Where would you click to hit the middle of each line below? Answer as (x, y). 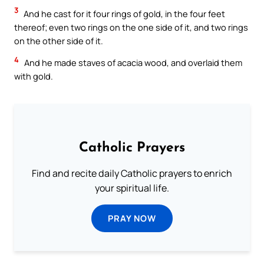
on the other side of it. (59, 40)
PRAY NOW (132, 218)
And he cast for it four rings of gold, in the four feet (123, 13)
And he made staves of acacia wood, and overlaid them (132, 63)
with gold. (34, 76)
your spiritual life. (132, 188)
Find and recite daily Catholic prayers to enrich (132, 173)
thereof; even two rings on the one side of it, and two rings (131, 27)
